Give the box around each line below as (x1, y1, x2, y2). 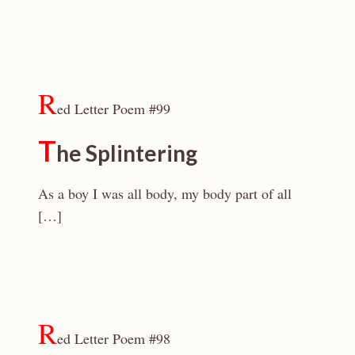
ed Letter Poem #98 (57, 329, 170, 348)
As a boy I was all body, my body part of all (38, 184, 292, 203)
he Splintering (56, 139, 197, 166)
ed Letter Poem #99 (57, 99, 170, 118)
